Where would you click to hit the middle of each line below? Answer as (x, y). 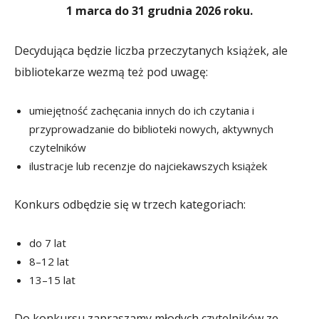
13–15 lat (52, 279)
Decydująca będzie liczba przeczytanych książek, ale (151, 50)
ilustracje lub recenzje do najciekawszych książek (148, 166)
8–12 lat (49, 261)
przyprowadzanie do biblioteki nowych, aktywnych (151, 129)
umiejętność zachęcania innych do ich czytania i (142, 110)
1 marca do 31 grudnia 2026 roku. (159, 10)
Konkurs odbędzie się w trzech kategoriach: (130, 204)
